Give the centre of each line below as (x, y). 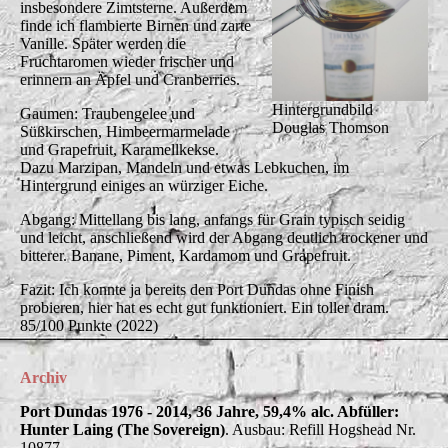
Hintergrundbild (323, 110)
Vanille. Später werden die (103, 43)
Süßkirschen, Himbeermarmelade (125, 131)
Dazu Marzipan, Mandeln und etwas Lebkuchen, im (184, 167)
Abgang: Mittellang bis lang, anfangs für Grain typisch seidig (212, 219)
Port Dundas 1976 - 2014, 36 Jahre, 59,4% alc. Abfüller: (209, 411)
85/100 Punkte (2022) (89, 325)
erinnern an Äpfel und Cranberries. (130, 79)
